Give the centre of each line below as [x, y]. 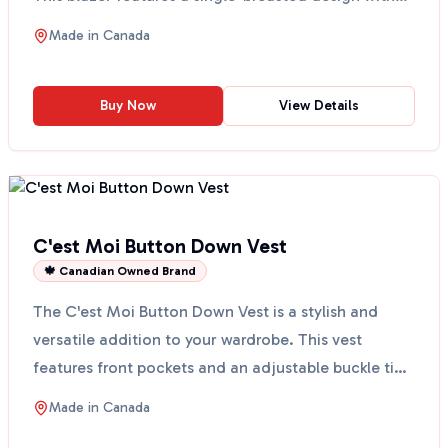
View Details [319, 105]
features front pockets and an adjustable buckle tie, [220, 367]
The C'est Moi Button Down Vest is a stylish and [205, 311]
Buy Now [128, 105]
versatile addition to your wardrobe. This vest [197, 339]
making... [67, 395]
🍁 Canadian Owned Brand [120, 271]
